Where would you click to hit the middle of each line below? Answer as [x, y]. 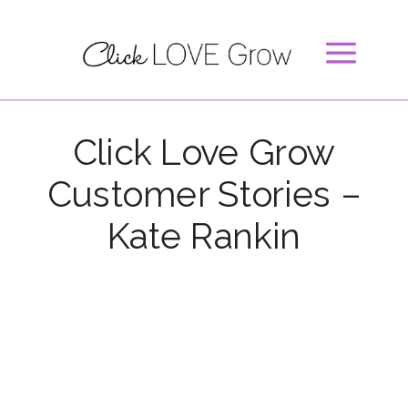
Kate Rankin [204, 236]
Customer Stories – [204, 194]
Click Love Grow [204, 153]
